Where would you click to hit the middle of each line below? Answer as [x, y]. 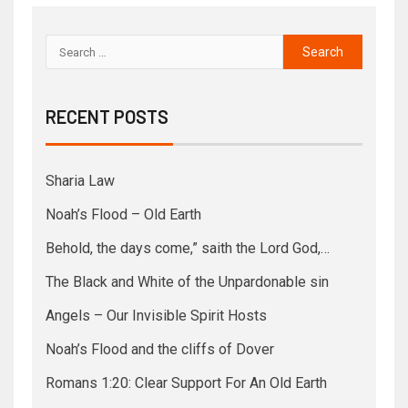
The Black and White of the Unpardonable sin [187, 282]
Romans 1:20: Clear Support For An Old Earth [186, 383]
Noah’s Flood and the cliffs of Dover [160, 350]
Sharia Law [80, 181]
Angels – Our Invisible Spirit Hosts [156, 316]
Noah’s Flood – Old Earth [123, 215]
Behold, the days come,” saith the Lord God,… [188, 249]
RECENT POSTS [107, 117]
